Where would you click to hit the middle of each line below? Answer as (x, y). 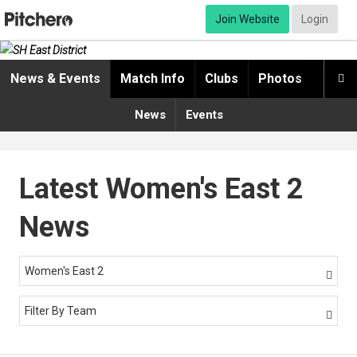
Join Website (247, 19)
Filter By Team (61, 311)
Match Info (153, 79)
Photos (280, 79)
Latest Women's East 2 (161, 189)
